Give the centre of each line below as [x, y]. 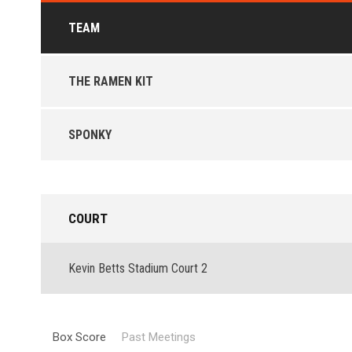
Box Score [79, 337]
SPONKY [90, 135]
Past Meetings [159, 337]
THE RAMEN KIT [111, 81]
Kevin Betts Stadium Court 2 [138, 268]
